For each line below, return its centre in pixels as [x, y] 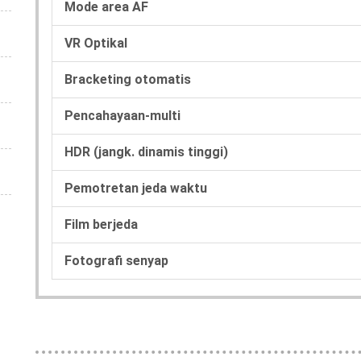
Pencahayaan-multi [122, 115]
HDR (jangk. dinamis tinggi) [146, 151]
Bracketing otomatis [128, 79]
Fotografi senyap [116, 260]
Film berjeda [101, 224]
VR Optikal [96, 43]
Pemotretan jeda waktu [136, 188]
